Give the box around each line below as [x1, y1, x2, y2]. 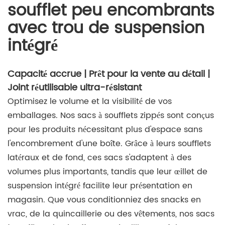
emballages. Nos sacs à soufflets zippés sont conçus [8, 109, 214, 123]
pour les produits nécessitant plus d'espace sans [8, 123, 202, 137]
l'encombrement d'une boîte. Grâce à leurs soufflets [8, 137, 211, 151]
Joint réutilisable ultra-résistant [8, 80, 142, 95]
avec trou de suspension [8, 15, 204, 42]
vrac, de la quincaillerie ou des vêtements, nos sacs [8, 207, 214, 221]
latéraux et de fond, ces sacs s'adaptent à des [8, 151, 191, 165]
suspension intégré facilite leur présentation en [8, 179, 192, 193]
